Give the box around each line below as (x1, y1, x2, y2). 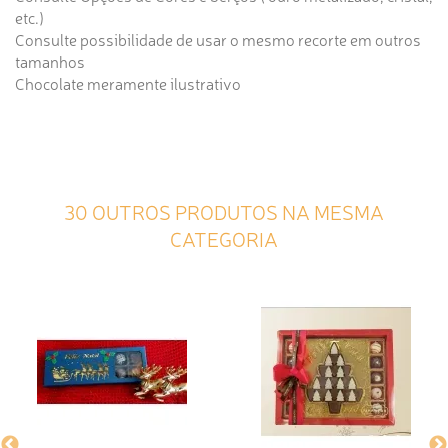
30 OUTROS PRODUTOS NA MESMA (64, 198, 384, 225)
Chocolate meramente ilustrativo (15, 72, 241, 94)
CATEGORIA (170, 225, 278, 252)
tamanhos (15, 50, 85, 72)
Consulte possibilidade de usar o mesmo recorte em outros (15, 28, 421, 50)
